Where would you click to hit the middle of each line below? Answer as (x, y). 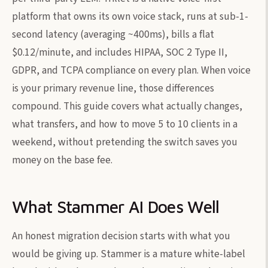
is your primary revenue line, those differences (113, 88)
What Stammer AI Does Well (116, 206)
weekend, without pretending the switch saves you (125, 142)
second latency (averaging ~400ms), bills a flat (113, 34)
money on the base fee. (62, 160)
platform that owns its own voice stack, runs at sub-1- (130, 16)
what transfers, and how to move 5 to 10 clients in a (125, 124)
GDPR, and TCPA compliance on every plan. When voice (131, 70)
